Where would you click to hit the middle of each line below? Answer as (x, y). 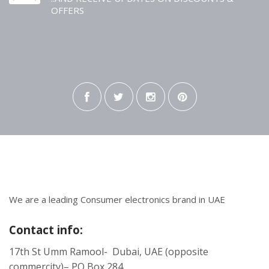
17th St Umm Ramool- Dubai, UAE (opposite (109, 252)
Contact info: (46, 230)
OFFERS (68, 11)
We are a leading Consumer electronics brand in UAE (117, 200)
